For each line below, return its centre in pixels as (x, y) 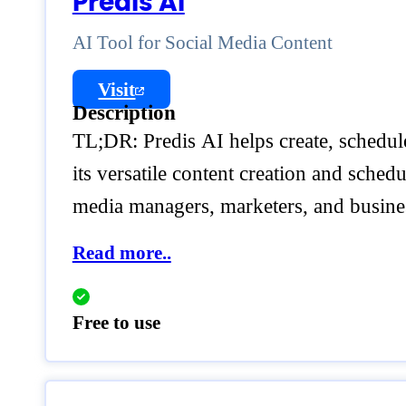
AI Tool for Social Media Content (202, 43)
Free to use (116, 323)
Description (124, 113)
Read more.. (121, 253)
